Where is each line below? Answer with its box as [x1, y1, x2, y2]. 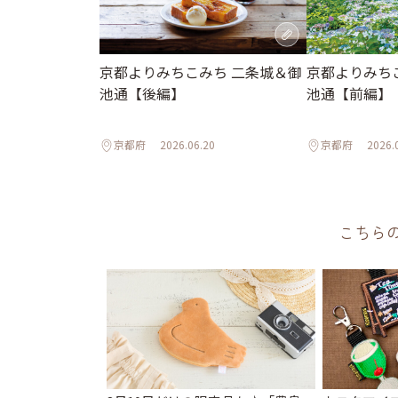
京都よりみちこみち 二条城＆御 [99, 60, 302, 83]
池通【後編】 [99, 82, 185, 104]
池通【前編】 [306, 82, 393, 104]
